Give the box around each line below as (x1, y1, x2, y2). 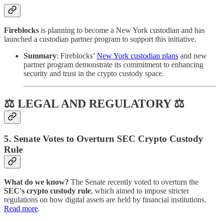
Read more (4, 204, 38, 213)
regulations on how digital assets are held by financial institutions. (4, 195, 206, 204)
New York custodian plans (97, 52, 178, 60)
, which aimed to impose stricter (91, 186, 189, 195)
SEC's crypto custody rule (4, 186, 91, 195)
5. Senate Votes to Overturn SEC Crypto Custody (4, 134, 203, 144)
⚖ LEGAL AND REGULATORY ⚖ (4, 97, 185, 110)
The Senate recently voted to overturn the (69, 177, 198, 186)
